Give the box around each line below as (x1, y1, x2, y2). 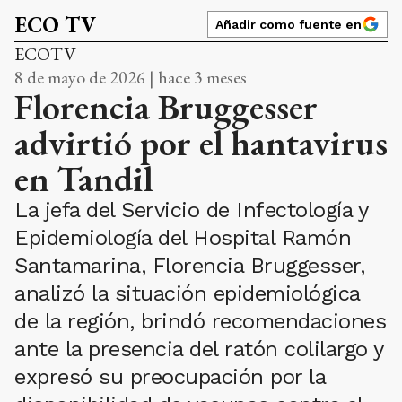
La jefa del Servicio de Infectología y (14, 197, 367, 223)
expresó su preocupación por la (14, 364, 325, 390)
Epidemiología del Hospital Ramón (14, 225, 351, 251)
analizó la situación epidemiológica (14, 281, 360, 307)
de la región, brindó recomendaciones (14, 309, 386, 335)
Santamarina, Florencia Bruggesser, (14, 253, 364, 279)
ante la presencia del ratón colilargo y (14, 336, 383, 363)
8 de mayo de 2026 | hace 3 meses (14, 66, 247, 90)
